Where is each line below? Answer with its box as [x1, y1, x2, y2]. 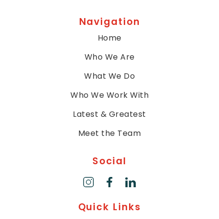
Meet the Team [78, 128, 141, 139]
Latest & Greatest [73, 109, 146, 120]
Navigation [79, 15, 140, 28]
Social [92, 154, 127, 168]
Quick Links [78, 200, 141, 214]
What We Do [84, 70, 135, 82]
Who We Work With [70, 89, 149, 101]
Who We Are [84, 51, 135, 63]
